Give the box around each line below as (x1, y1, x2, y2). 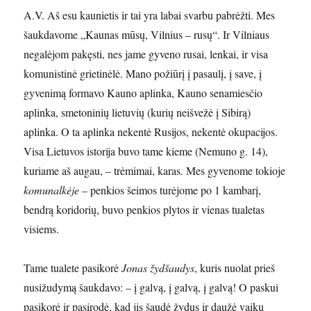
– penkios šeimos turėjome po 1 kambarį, (79, 182, 262, 197)
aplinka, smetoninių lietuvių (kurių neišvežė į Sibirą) (24, 104, 251, 119)
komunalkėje (24, 182, 80, 197)
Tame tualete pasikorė (24, 260, 122, 275)
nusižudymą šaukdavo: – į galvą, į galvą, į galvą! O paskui (24, 279, 279, 294)
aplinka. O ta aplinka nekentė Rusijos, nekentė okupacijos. (24, 124, 278, 139)
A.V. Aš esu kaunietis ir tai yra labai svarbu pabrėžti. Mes (24, 7, 276, 22)
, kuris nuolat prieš (194, 260, 276, 275)
